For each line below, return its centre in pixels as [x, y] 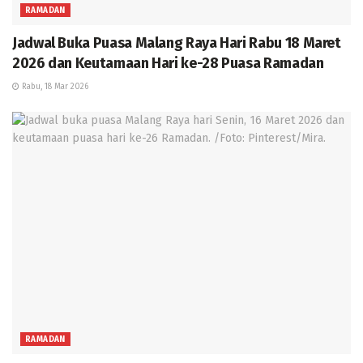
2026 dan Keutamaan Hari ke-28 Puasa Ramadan [168, 63]
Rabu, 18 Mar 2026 [54, 86]
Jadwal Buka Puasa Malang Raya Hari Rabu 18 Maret [177, 43]
